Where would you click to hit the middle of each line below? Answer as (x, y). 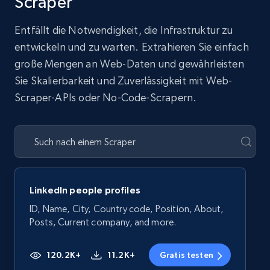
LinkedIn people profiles (85, 190)
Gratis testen (186, 255)
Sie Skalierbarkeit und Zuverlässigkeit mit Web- (124, 81)
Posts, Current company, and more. (103, 222)
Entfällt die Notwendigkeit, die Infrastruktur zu (124, 30)
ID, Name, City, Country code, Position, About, (127, 209)
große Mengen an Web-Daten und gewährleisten (129, 64)
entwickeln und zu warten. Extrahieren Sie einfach (132, 47)
